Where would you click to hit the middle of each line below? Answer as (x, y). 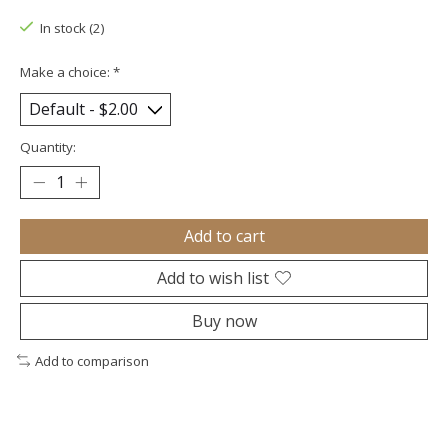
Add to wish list (213, 277)
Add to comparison (91, 360)
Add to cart (224, 235)
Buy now (224, 320)
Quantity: (48, 146)
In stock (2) (72, 28)
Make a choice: (66, 72)
